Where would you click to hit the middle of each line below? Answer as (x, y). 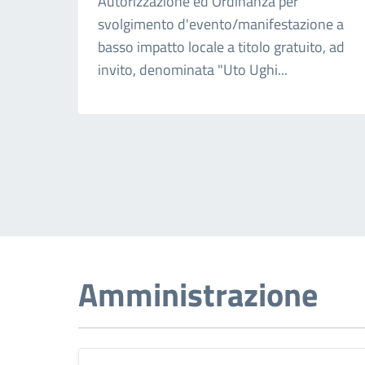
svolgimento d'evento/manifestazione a (221, 24)
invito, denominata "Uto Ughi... (193, 70)
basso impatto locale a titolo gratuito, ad (221, 47)
